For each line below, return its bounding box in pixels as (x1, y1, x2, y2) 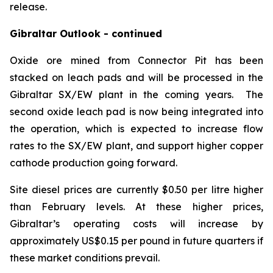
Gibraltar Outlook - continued (10, 27, 162, 40)
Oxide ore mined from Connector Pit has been (10, 54, 263, 66)
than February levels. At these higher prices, (10, 200, 263, 213)
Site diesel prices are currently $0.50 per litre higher (10, 183, 263, 196)
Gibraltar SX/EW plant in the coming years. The (10, 88, 263, 101)
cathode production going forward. (10, 157, 177, 169)
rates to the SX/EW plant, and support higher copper (10, 140, 263, 152)
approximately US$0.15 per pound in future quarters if (10, 235, 263, 247)
